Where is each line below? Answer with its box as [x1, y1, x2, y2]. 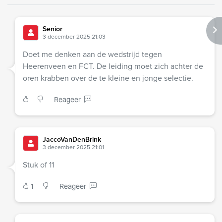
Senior [43, 24, 62, 35]
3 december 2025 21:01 [43, 143, 104, 152]
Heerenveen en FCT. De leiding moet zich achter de [23, 60, 203, 72]
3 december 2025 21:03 [43, 32, 106, 42]
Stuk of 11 [23, 159, 54, 171]
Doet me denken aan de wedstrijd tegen [23, 49, 162, 60]
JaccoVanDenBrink [43, 134, 101, 145]
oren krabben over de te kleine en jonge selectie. [23, 72, 193, 84]
